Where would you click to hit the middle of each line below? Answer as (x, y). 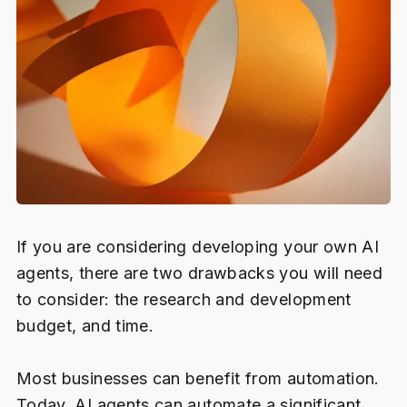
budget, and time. (85, 325)
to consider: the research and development (184, 299)
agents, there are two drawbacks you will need (199, 273)
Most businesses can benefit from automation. (198, 378)
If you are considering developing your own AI (198, 246)
